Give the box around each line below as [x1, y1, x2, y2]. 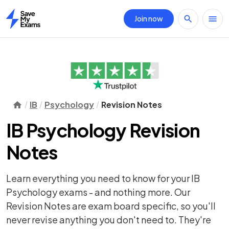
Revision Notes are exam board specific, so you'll [6, 200, 216, 212]
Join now [134, 14, 163, 23]
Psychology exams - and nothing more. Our [6, 186, 190, 198]
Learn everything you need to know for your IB [6, 172, 200, 184]
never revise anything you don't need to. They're [6, 214, 211, 225]
